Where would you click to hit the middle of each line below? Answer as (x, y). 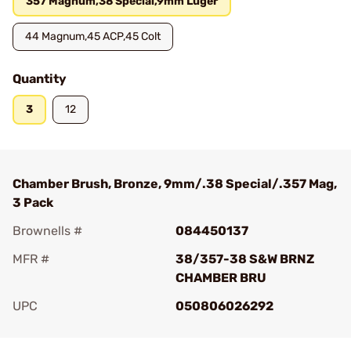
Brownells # (47, 231)
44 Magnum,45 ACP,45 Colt (93, 36)
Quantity (40, 79)
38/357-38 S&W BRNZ (245, 259)
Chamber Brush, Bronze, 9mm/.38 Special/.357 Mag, (175, 184)
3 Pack (33, 203)
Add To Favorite (81, 328)
